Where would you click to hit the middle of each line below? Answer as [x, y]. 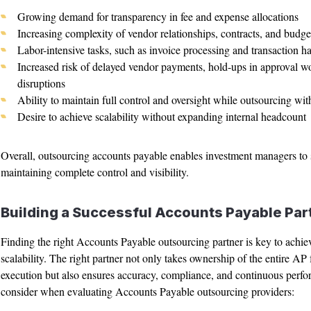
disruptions [41, 83]
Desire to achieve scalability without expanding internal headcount [161, 116]
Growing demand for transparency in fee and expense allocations [158, 16]
